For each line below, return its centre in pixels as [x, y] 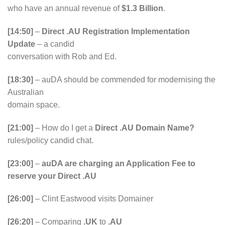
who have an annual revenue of [65, 9]
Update [21, 44]
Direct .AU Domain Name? [145, 128]
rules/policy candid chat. [50, 140]
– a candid [55, 44]
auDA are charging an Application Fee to [119, 163]
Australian [26, 92]
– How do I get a [64, 128]
